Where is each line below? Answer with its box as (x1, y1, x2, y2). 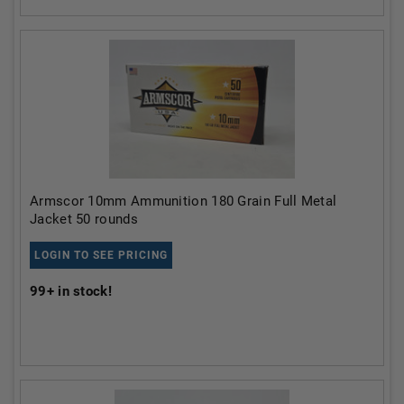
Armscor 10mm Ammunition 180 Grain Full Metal (30, 192, 337, 209)
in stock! (53, 282, 112, 299)
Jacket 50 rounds (30, 210, 138, 227)
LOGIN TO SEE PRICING (34, 248, 168, 262)
